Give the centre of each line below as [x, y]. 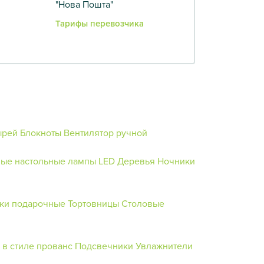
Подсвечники [104, 245]
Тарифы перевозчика [100, 23]
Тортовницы [93, 203]
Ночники [176, 161]
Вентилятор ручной [105, 132]
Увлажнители [164, 245]
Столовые [143, 203]
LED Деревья [127, 161]
